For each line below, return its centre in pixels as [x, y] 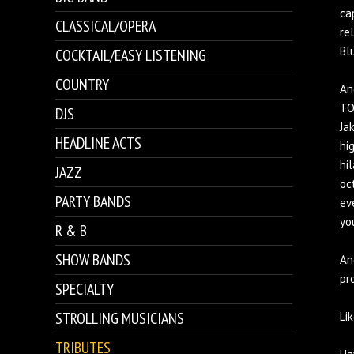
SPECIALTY [85, 289]
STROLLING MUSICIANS [120, 318]
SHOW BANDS [93, 260]
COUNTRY [82, 85]
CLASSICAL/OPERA [105, 26]
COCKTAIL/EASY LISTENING [131, 55]
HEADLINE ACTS [98, 143]
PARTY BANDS [93, 201]
